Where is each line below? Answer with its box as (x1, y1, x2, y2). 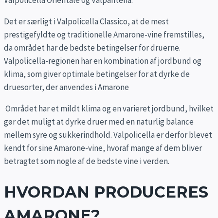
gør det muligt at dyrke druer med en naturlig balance (4, 116, 194, 127)
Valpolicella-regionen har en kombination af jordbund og (4, 55, 201, 66)
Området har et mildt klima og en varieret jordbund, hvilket (4, 103, 214, 114)
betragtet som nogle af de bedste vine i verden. (4, 155, 169, 166)
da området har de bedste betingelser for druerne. (4, 42, 181, 53)
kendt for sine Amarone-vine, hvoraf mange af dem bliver (4, 142, 202, 153)
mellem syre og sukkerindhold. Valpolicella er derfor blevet (4, 129, 212, 140)
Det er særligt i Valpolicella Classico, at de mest (4, 16, 169, 27)
